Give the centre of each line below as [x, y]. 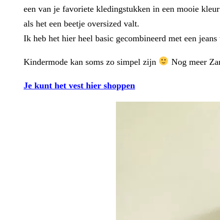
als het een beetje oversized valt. [82, 23]
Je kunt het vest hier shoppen [79, 85]
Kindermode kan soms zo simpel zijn [91, 62]
